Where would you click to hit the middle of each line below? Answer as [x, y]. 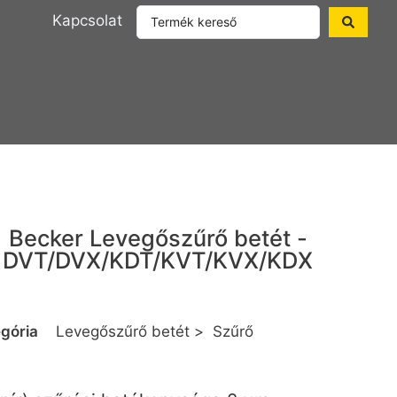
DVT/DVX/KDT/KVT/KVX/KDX [158, 261]
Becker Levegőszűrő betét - [158, 238]
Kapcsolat [87, 20]
